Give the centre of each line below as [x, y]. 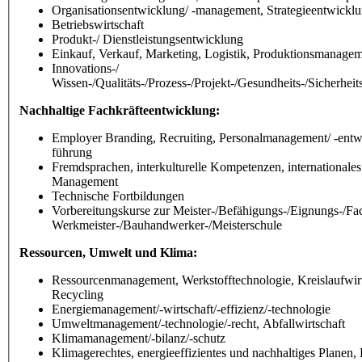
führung [72, 152]
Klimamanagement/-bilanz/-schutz [139, 338]
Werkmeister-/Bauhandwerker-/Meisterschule [167, 225]
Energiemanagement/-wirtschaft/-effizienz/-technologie [191, 309]
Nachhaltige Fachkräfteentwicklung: [120, 110]
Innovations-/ [85, 68]
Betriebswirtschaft [98, 24]
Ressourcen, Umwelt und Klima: [108, 252]
